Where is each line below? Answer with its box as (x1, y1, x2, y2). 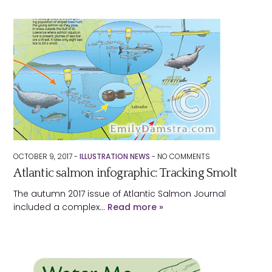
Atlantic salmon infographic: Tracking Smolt (13, 166, 237, 180)
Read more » (107, 201, 164, 213)
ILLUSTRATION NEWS (80, 151, 151, 161)
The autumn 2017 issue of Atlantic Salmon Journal (13, 188, 226, 200)
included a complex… (13, 201, 108, 213)
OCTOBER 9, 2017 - (13, 151, 80, 161)
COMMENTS (168, 151, 211, 161)
